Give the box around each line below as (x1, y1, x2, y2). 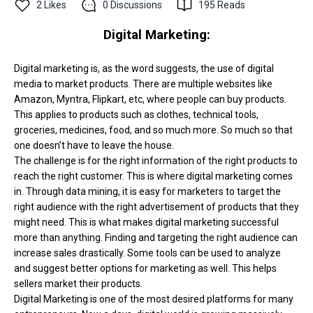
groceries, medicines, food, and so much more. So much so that (14, 124, 293, 136)
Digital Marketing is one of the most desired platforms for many (14, 293, 293, 305)
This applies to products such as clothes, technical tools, (14, 108, 259, 120)
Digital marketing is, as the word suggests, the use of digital (14, 62, 274, 74)
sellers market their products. (14, 277, 143, 289)
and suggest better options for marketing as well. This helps (14, 262, 277, 274)
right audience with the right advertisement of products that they (14, 201, 299, 212)
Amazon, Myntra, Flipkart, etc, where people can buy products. (14, 93, 286, 105)
